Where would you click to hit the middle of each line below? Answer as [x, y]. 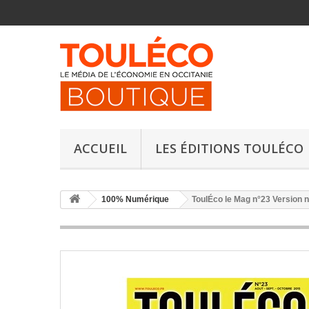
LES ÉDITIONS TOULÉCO [229, 148]
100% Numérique [135, 199]
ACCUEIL [100, 148]
